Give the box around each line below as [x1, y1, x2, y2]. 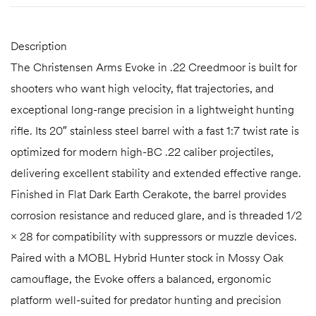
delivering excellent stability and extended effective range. [11, 166, 301, 181]
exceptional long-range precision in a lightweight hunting [11, 102, 294, 117]
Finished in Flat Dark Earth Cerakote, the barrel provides [11, 187, 286, 202]
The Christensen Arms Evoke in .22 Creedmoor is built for [11, 60, 297, 75]
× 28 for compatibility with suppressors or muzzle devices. [11, 229, 297, 244]
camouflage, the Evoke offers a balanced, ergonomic [11, 272, 271, 286]
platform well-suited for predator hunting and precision [11, 293, 281, 308]
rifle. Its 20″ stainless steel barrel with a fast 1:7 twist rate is [11, 123, 299, 138]
